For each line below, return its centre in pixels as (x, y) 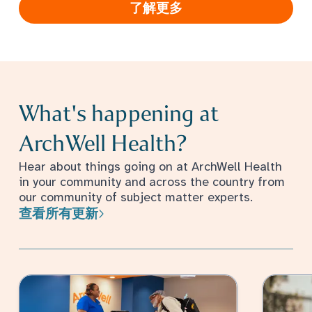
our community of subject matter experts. (136, 197)
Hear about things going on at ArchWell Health (150, 167)
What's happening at (119, 114)
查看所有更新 (58, 214)
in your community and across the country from (152, 182)
